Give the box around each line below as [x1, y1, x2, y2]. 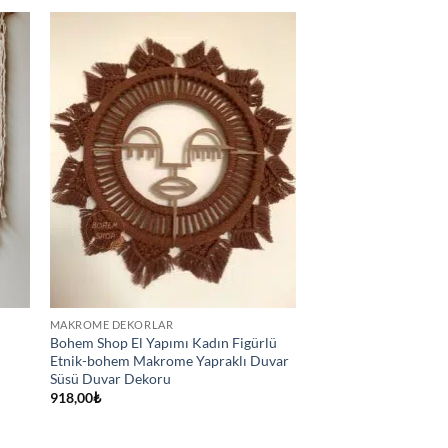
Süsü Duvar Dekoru [49, 369, 171, 387]
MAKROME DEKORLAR [49, 317, 174, 331]
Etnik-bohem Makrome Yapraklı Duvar [49, 351, 289, 369]
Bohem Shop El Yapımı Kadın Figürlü [49, 333, 277, 351]
